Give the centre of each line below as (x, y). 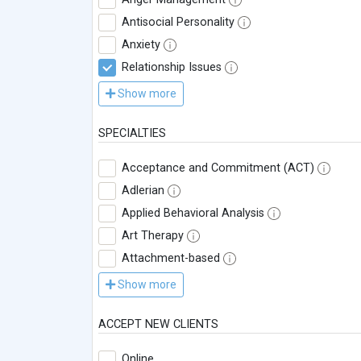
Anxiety (141, 45)
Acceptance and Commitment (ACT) (218, 168)
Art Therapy (153, 236)
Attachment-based (171, 259)
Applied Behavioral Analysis (193, 214)
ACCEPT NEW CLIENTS (158, 325)
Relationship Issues (172, 68)
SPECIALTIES (132, 134)
